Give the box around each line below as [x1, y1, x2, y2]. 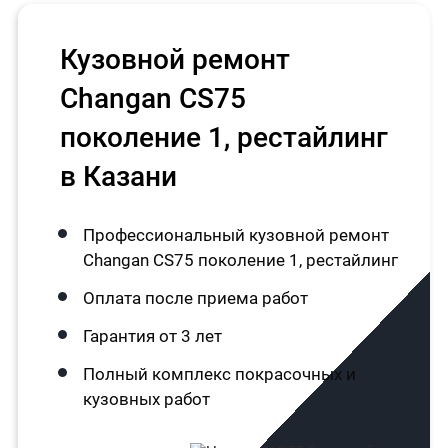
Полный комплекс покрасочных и [82, 364, 356, 384]
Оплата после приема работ [82, 288, 308, 308]
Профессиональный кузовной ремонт [82, 225, 389, 245]
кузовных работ [82, 389, 210, 409]
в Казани [59, 160, 177, 193]
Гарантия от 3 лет [82, 326, 222, 346]
